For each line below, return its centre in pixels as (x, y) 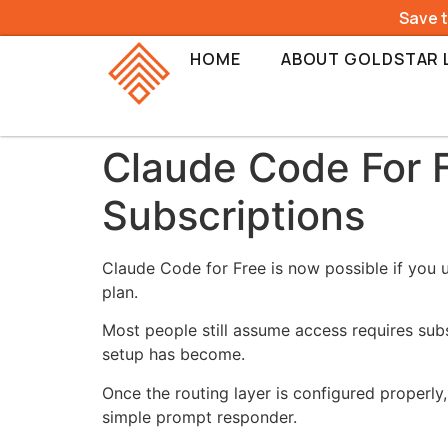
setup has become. (173, 354)
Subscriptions (233, 215)
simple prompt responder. (199, 416)
